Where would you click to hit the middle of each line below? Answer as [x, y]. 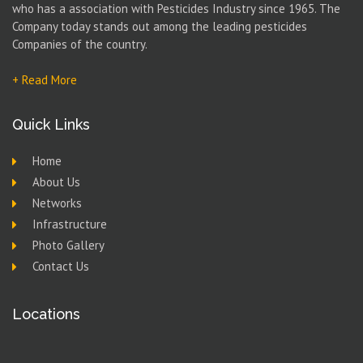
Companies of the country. [80, 44]
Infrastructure [70, 224]
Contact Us [61, 266]
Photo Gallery [68, 245]
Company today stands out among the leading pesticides [160, 26]
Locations [46, 314]
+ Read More [45, 80]
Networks [57, 203]
